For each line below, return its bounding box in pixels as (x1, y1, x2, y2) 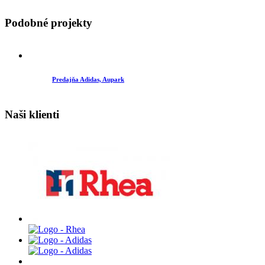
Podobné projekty (5, 16, 92, 29)
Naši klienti (5, 108, 59, 121)
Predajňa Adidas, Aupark (52, 75, 124, 83)
